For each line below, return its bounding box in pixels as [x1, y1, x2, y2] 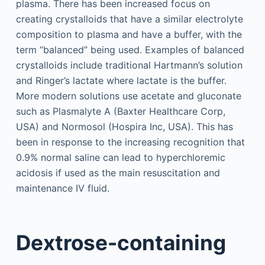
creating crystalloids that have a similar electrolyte [15, 13, 243, 25]
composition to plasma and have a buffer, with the [15, 28, 242, 40]
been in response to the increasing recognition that [15, 136, 245, 148]
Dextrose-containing [15, 230, 226, 255]
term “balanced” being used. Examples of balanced [15, 44, 244, 56]
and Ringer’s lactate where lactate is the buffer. [15, 75, 227, 86]
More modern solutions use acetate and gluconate [15, 90, 241, 102]
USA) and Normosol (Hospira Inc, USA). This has [15, 121, 233, 132]
